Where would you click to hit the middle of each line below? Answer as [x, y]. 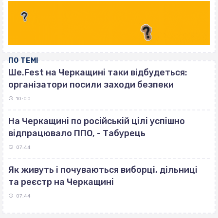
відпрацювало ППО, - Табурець [77, 133]
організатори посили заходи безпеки [91, 84]
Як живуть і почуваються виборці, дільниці [103, 170]
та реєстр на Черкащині [61, 182]
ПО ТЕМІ [23, 60]
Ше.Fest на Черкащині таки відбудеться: [98, 72]
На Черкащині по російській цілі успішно [97, 121]
